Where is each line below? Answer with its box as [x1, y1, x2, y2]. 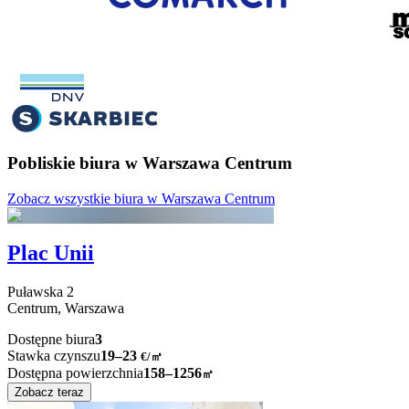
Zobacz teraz [15, 385, 84, 400]
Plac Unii [7, 241, 94, 266]
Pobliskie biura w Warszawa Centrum [7, 152, 292, 173]
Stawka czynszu [7, 348, 100, 364]
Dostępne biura [7, 331, 95, 348]
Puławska [7, 284, 63, 300]
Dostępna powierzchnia [7, 365, 143, 382]
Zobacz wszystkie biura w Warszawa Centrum [7, 190, 275, 206]
